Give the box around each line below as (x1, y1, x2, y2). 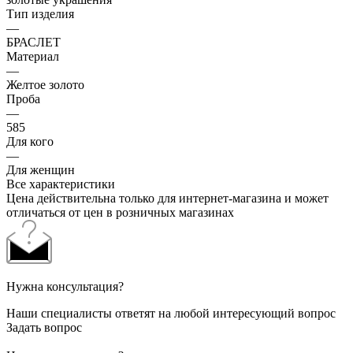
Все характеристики (6, 176, 115, 191)
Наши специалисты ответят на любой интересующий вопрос (6, 306, 336, 320)
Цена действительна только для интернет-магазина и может (6, 191, 329, 205)
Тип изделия (6, 6, 74, 20)
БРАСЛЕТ (6, 35, 61, 49)
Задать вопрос (6, 320, 82, 334)
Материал (6, 49, 59, 63)
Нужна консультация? (6, 279, 124, 293)
